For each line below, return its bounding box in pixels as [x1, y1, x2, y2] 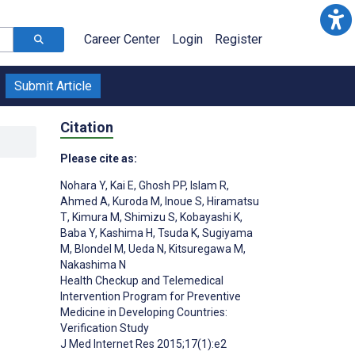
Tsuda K [155, 226, 197, 239]
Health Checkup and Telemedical [60, 273, 223, 287]
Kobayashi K [177, 210, 240, 223]
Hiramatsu [204, 194, 259, 208]
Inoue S [162, 194, 202, 208]
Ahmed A [60, 194, 108, 208]
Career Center [84, 32, 160, 47]
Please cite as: [60, 151, 137, 165]
